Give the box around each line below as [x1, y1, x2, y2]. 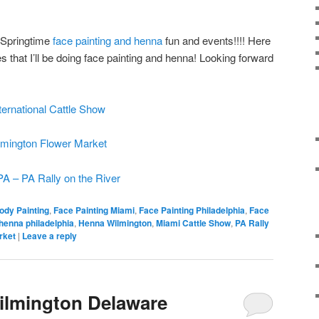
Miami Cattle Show [156, 216, 231, 230]
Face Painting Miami [53, 204, 135, 217]
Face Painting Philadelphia [139, 204, 245, 217]
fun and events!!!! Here [165, 32, 271, 48]
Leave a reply [22, 229, 77, 243]
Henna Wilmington [78, 216, 152, 230]
